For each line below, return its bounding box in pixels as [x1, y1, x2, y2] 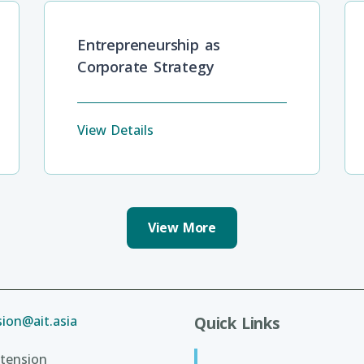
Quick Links [194, 313, 280, 334]
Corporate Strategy [77, 56, 214, 76]
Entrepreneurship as [77, 34, 221, 54]
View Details [77, 120, 154, 139]
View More [147, 218, 217, 236]
